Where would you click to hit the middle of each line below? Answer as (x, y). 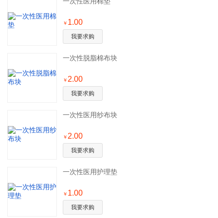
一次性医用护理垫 (90, 172)
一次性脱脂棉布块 (90, 58)
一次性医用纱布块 (90, 115)
